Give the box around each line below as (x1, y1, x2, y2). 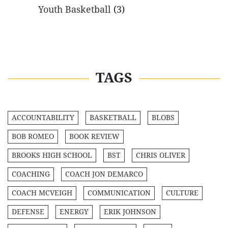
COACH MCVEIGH (12, 188, 72, 197)
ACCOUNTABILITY (12, 113, 74, 122)
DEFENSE (12, 207, 44, 216)
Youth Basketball (38, 4, 111, 15)
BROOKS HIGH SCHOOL (12, 151, 92, 159)
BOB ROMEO (12, 132, 54, 140)
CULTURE (166, 188, 198, 197)
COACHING (12, 169, 50, 178)
